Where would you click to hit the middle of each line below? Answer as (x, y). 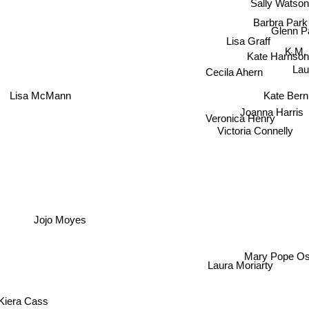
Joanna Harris (269, 107)
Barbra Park (280, 19)
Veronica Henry (243, 121)
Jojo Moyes (59, 219)
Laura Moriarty (244, 268)
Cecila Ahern (234, 72)
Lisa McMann (42, 94)
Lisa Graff (246, 41)
